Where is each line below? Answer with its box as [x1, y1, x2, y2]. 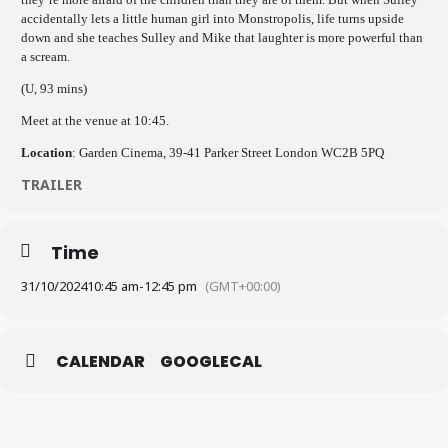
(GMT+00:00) [205, 277, 281, 295]
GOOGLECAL [160, 350, 262, 373]
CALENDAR [56, 350, 145, 373]
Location [21, 145, 72, 160]
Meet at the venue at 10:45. [21, 113, 169, 128]
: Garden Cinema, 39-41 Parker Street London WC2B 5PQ [72, 145, 384, 160]
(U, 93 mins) [21, 81, 87, 96]
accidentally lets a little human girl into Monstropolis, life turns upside [21, 11, 404, 26]
